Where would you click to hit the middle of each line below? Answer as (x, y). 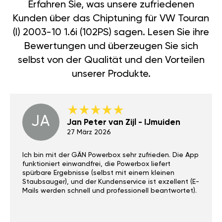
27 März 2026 (89, 132)
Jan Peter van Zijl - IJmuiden (124, 122)
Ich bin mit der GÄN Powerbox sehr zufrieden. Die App (111, 155)
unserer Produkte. (111, 74)
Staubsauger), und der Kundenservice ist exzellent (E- (111, 182)
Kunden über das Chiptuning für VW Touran (111, 19)
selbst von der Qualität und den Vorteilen (111, 60)
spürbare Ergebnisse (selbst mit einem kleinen (98, 173)
